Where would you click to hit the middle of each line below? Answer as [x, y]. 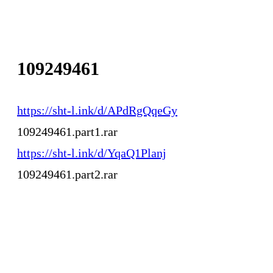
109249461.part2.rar [67, 174]
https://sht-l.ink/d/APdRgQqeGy [97, 110]
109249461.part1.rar [67, 131]
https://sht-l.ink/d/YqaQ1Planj [92, 153]
